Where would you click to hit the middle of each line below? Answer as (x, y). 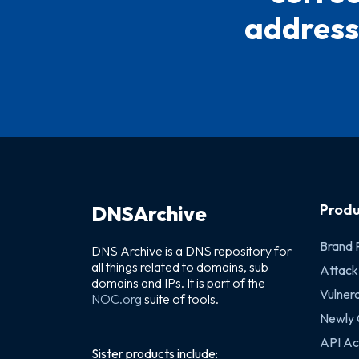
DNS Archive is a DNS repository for (192, 251)
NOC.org (117, 299)
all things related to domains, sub (180, 267)
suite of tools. (180, 299)
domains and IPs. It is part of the (178, 283)
